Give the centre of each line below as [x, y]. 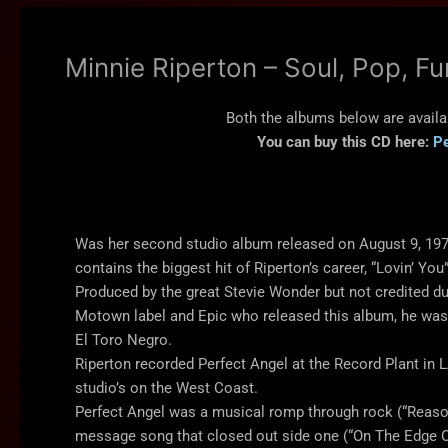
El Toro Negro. [123, 340]
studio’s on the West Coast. [166, 388]
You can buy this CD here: [345, 141]
